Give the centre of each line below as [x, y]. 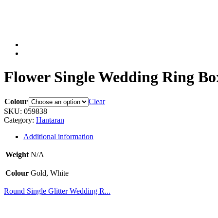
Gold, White [50, 173]
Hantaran [50, 120]
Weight [17, 154]
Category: [20, 120]
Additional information [58, 136]
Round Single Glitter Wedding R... [57, 191]
